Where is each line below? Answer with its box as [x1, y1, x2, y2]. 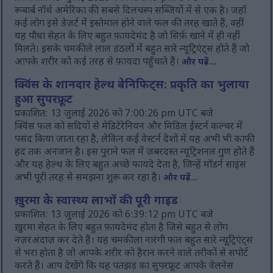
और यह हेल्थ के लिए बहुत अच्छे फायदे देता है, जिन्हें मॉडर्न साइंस [15, 159, 247, 172]
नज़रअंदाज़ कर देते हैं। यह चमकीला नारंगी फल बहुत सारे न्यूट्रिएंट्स [15, 235, 253, 248]
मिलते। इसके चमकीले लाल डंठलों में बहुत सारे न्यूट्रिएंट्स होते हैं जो [15, 43, 250, 57]
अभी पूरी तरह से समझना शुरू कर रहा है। [15, 172, 164, 185]
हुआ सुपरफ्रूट [15, 93, 73, 108]
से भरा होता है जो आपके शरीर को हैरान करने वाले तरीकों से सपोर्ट [15, 247, 249, 261]
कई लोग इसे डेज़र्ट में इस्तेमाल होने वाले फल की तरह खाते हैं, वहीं [15, 18, 244, 31]
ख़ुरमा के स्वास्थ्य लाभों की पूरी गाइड [15, 194, 179, 210]
